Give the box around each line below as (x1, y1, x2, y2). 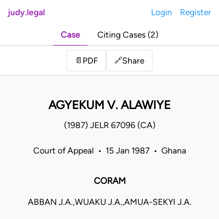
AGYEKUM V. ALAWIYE (48, 98, 171, 112)
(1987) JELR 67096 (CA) (64, 120, 155, 131)
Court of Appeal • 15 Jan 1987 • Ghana (33, 146, 186, 156)
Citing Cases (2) (97, 30, 158, 40)
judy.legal (8, 7, 45, 17)
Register (180, 7, 211, 17)
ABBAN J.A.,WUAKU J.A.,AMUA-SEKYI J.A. (27, 197, 192, 207)
